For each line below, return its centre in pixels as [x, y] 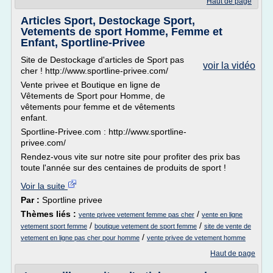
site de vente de [228, 226]
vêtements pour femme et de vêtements [98, 107]
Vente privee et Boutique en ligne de [90, 85]
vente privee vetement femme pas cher [136, 214]
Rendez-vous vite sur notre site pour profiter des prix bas [130, 157]
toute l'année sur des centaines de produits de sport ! [123, 168]
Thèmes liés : [50, 214]
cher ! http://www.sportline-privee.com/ [94, 71]
